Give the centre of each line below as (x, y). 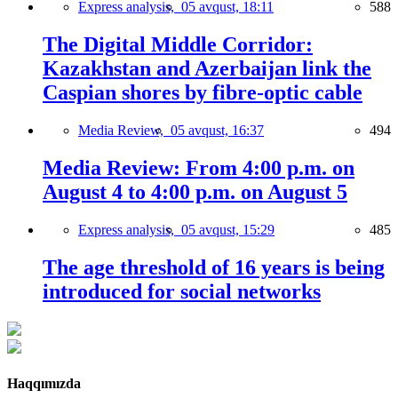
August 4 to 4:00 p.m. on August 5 (195, 192)
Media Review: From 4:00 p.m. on (199, 168)
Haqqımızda (44, 384)
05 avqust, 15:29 (228, 229)
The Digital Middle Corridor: (178, 45)
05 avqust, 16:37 (217, 131)
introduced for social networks (182, 291)
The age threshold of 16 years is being (214, 267)
